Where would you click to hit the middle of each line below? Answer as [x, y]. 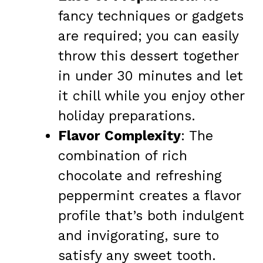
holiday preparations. [127, 116]
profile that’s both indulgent [151, 215]
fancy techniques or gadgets [151, 16]
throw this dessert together [148, 56]
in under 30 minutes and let [151, 76]
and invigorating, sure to [139, 235]
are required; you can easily [148, 36]
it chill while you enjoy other [151, 96]
